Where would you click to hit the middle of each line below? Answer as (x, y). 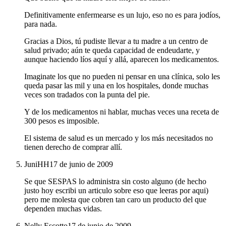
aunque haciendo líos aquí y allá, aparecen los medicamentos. (122, 60)
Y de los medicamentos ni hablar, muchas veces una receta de (122, 112)
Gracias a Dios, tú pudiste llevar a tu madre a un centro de (116, 41)
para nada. (41, 24)
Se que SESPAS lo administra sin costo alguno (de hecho (115, 182)
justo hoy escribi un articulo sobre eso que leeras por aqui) (116, 191)
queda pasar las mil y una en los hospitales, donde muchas (116, 86)
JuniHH (37, 164)
